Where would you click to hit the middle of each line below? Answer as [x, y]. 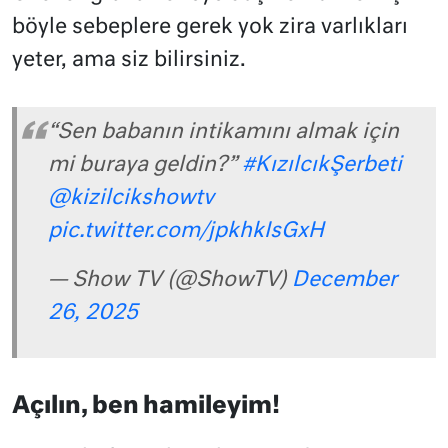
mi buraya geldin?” [145, 165]
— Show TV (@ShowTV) [170, 280]
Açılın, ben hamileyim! [146, 407]
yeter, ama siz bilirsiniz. [129, 61]
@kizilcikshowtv [131, 198]
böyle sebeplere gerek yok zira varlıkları [210, 28]
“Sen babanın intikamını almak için [223, 132]
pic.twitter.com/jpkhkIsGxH [186, 231]
